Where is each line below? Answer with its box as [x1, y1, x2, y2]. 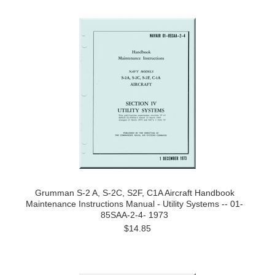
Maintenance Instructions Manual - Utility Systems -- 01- [26, 199, 243, 209]
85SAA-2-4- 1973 [101, 210, 168, 220]
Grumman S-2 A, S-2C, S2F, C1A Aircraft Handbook [34, 188, 234, 198]
